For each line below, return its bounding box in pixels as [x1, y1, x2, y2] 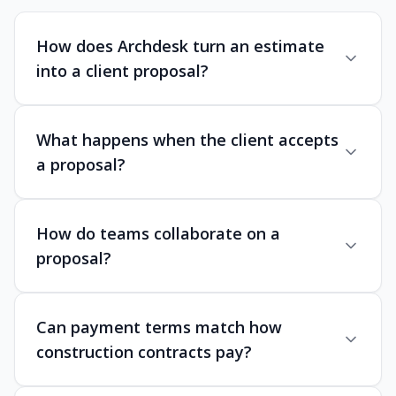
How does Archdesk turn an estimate [36, 35, 324, 57]
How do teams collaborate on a [36, 223, 280, 245]
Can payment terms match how [36, 316, 282, 339]
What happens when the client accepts [36, 129, 339, 151]
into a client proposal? [36, 60, 209, 82]
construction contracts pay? [36, 341, 252, 363]
